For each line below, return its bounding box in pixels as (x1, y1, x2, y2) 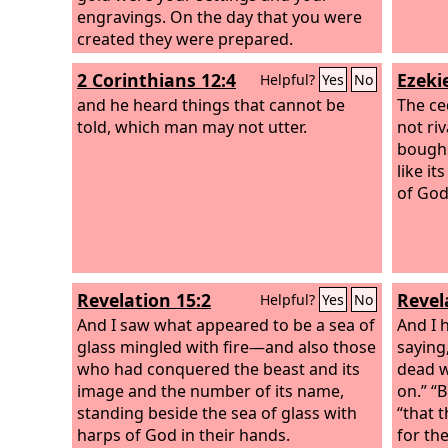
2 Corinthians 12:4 (77, 68, 236, 92)
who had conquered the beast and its (77, 357, 360, 380)
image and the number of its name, (77, 379, 344, 402)
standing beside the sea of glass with (77, 401, 357, 424)
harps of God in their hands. (77, 423, 290, 446)
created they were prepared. (77, 27, 293, 50)
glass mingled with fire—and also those (77, 335, 376, 358)
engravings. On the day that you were (77, 5, 362, 28)
